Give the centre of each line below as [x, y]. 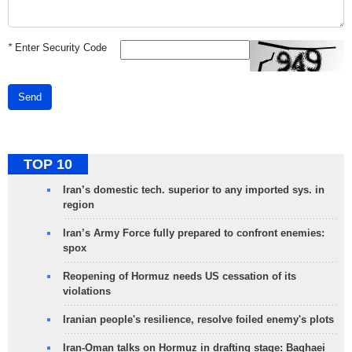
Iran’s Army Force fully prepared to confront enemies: [194, 233]
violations [87, 291]
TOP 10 [48, 165]
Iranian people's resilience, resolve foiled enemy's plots [198, 320]
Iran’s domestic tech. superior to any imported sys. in [194, 190]
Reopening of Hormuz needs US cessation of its [180, 277]
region [79, 205]
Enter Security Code [59, 48]
